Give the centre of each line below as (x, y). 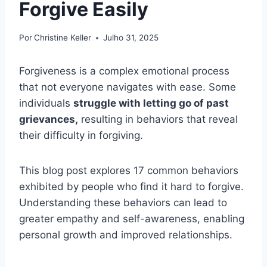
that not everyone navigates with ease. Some (128, 87)
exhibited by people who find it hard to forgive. (131, 187)
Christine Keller (63, 38)
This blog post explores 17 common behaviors (129, 171)
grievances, (49, 119)
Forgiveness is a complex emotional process (124, 71)
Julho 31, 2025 (131, 38)
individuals (46, 103)
